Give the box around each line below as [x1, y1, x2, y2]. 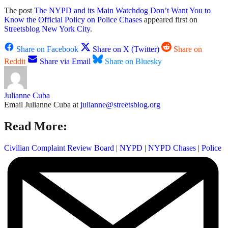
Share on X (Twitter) [93, 45, 159, 54]
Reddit [4, 57, 25, 66]
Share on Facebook [16, 45, 78, 54]
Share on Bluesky [105, 57, 162, 66]
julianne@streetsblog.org [80, 100, 160, 109]
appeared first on [142, 15, 197, 24]
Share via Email [40, 57, 91, 66]
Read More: [4, 120, 67, 133]
